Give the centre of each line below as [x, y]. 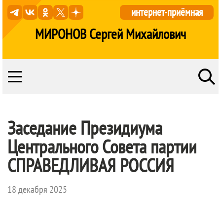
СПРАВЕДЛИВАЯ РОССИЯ [91, 165]
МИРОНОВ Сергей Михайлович [110, 34]
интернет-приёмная [167, 12]
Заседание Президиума [85, 128]
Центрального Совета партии [102, 146]
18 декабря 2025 [37, 189]
